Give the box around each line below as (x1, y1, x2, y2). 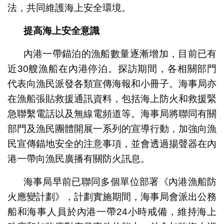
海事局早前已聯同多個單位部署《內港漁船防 (23, 176, 217, 187)
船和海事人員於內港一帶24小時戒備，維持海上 (7, 206, 217, 217)
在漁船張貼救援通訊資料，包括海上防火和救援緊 (7, 93, 217, 104)
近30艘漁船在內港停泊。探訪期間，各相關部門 (7, 63, 217, 74)
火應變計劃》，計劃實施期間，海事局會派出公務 (7, 191, 217, 202)
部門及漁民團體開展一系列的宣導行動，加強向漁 (7, 123, 217, 134)
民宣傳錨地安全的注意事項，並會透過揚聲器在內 (7, 138, 217, 149)
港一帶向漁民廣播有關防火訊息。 (7, 153, 150, 164)
